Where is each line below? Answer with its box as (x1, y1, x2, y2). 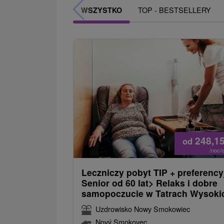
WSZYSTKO (81, 4, 122, 15)
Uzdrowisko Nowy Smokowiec (95, 203, 190, 214)
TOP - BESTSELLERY (138, 4, 211, 15)
